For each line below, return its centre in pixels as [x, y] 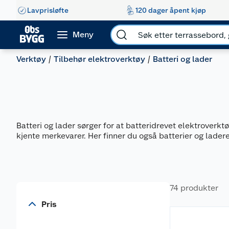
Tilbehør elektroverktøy [99, 59]
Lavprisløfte [48, 10]
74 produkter [194, 188]
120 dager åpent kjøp [170, 10]
